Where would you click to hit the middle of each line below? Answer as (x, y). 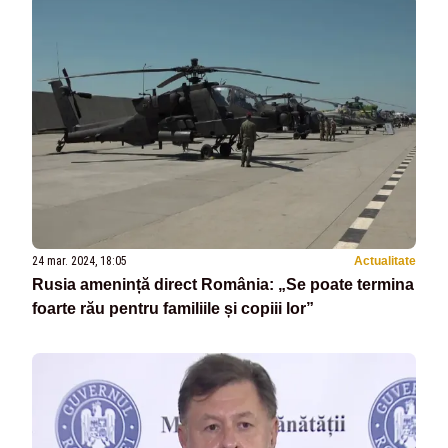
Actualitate (385, 261)
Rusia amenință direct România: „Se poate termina (223, 285)
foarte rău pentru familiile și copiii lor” (173, 309)
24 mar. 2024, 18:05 (79, 261)
